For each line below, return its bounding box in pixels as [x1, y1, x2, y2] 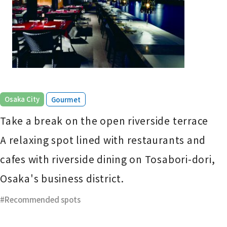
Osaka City [4, 94, 40, 104]
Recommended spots [5, 194, 81, 205]
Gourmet [51, 94, 81, 104]
